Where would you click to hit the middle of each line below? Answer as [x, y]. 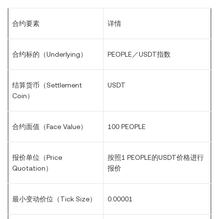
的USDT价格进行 [178, 157]
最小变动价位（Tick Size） [54, 199]
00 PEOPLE [129, 127]
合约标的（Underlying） [50, 54]
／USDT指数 [151, 54]
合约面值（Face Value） [50, 127]
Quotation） [32, 168]
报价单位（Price [37, 157]
